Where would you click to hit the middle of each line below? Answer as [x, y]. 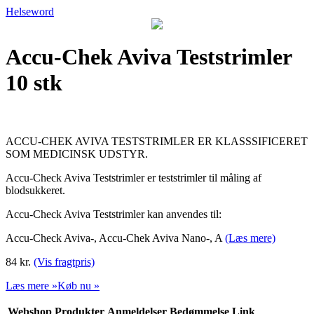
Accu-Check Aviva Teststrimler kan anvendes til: [114, 214]
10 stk [34, 83]
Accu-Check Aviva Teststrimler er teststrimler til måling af [134, 177]
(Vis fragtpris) [64, 261]
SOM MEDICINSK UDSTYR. [77, 153]
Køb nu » [78, 285]
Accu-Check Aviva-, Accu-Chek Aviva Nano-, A [115, 238]
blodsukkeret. [35, 190]
